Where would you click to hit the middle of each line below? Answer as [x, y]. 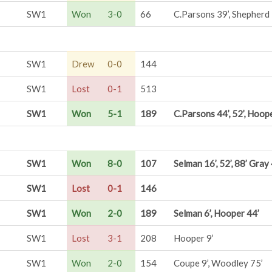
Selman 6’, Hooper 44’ [216, 213]
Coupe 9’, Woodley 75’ [218, 263]
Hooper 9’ [194, 238]
